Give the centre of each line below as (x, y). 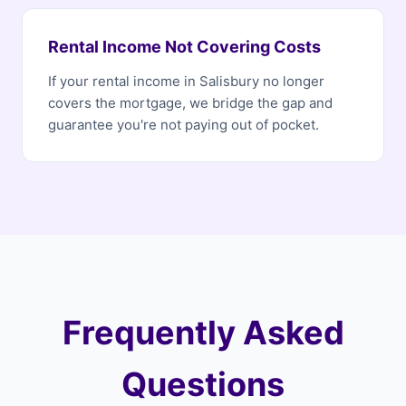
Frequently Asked (203, 333)
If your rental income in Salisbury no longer (186, 81)
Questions (203, 384)
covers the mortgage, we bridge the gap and (190, 103)
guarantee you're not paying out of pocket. (184, 125)
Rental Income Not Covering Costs (184, 47)
